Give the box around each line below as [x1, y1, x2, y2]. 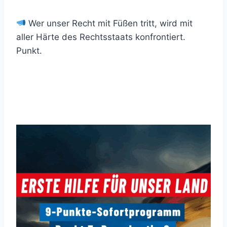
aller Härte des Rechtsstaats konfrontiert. [16, 31, 185, 42]
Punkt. [16, 45, 42, 56]
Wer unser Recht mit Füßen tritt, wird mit [26, 18, 193, 28]
